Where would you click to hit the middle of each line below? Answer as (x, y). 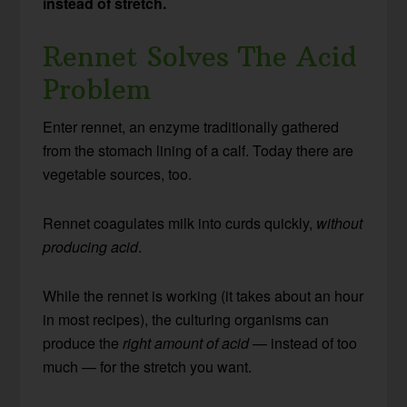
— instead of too (303, 343)
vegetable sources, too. (118, 174)
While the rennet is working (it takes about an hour (203, 296)
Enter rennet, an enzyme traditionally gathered (191, 127)
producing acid (91, 247)
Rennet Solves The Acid (200, 57)
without (340, 223)
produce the (83, 343)
